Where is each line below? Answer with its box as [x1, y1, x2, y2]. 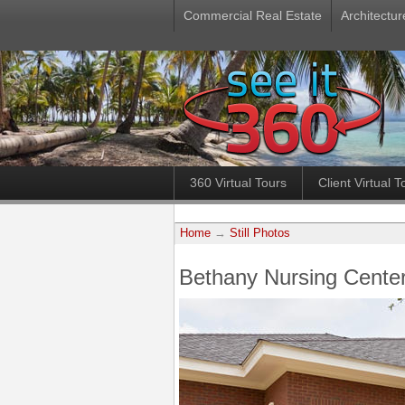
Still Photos [230, 227, 290, 240]
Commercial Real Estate [184, 8, 322, 23]
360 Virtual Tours [190, 175, 287, 190]
